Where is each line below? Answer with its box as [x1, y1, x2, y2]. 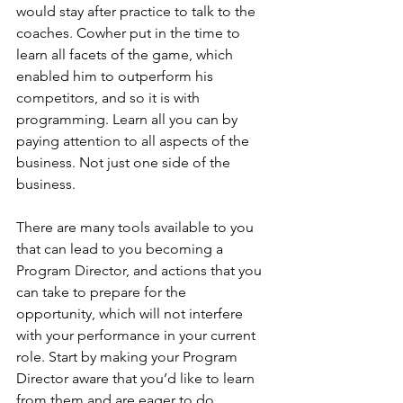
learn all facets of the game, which [16, 46, 237, 63]
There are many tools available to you [16, 219, 257, 236]
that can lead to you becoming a [16, 240, 227, 257]
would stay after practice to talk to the [16, 3, 259, 20]
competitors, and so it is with [16, 89, 203, 106]
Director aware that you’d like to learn [16, 370, 258, 387]
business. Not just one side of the [16, 154, 234, 171]
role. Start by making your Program [16, 348, 241, 365]
